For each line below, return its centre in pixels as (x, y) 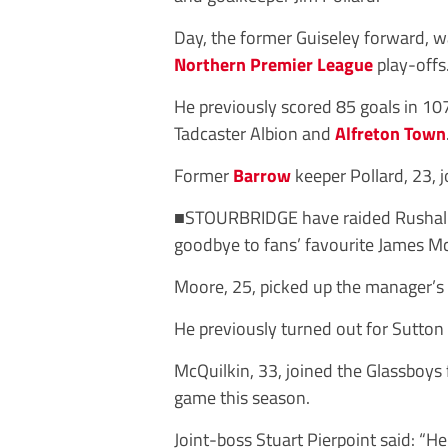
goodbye (209, 244)
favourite (341, 244)
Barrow (262, 175)
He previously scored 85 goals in (298, 106)
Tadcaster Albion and (254, 133)
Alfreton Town (390, 133)
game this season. (242, 397)
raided (367, 217)
